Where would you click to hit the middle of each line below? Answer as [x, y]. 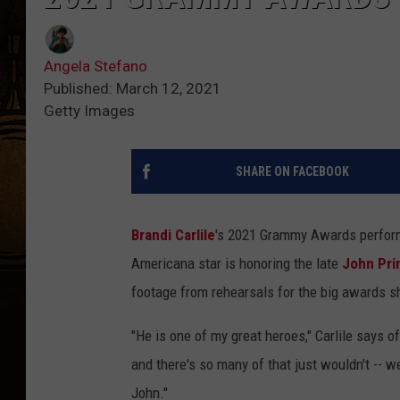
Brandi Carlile [173, 234]
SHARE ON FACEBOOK [292, 171]
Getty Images [89, 110]
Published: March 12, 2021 [133, 88]
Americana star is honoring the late [237, 263]
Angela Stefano [96, 66]
